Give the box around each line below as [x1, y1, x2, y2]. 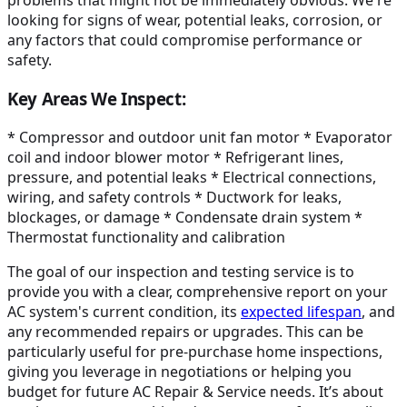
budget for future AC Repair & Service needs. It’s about [7, 381, 383, 402]
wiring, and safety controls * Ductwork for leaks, [7, 186, 342, 207]
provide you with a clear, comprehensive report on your [7, 281, 388, 302]
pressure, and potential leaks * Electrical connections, [7, 166, 376, 187]
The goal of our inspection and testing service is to [7, 261, 354, 282]
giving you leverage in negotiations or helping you [7, 361, 352, 382]
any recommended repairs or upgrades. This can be [7, 321, 363, 342]
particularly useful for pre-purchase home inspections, [7, 341, 382, 362]
